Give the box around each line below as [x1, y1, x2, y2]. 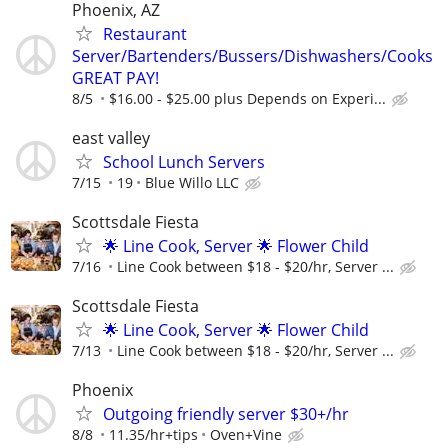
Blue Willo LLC [145, 172, 239, 192]
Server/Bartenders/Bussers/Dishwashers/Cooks [72, 44, 433, 67]
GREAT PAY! [72, 66, 159, 89]
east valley [72, 126, 150, 149]
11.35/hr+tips [109, 425, 198, 445]
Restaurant [103, 22, 187, 45]
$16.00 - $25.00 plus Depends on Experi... [109, 88, 386, 108]
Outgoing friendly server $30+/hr [103, 403, 349, 426]
